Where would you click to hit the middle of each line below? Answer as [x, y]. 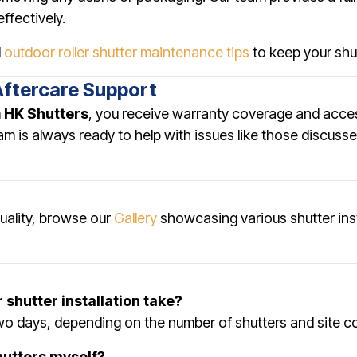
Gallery [135, 218]
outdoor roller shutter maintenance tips [127, 52]
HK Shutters [46, 114]
